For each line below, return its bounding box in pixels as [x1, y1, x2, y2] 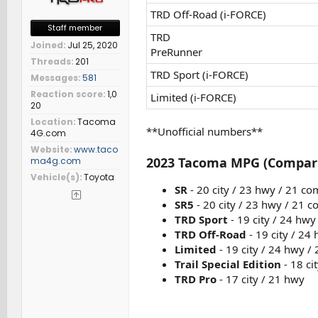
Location [30, 116, 73, 128]
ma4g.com [30, 155, 81, 168]
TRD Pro [174, 272, 216, 287]
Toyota [83, 171, 114, 184]
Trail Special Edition [174, 257, 281, 272]
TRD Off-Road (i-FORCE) [150, 7, 266, 22]
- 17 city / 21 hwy [216, 272, 305, 287]
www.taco [73, 143, 118, 156]
